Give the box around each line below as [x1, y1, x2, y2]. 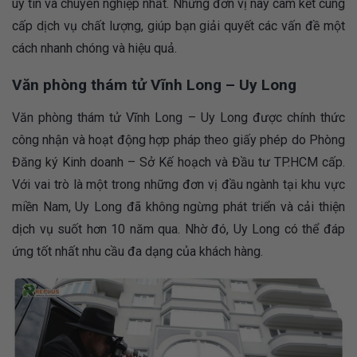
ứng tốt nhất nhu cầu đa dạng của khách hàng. [12, 243, 263, 259]
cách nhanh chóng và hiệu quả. [12, 41, 177, 57]
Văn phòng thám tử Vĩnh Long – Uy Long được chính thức [12, 109, 345, 125]
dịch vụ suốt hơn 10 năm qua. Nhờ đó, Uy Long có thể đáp [12, 221, 345, 237]
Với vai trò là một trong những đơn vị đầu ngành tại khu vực [12, 176, 345, 192]
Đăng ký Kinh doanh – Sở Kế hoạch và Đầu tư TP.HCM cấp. [12, 154, 345, 170]
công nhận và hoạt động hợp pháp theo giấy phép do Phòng [12, 131, 345, 147]
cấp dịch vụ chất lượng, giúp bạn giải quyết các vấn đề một [12, 18, 345, 34]
